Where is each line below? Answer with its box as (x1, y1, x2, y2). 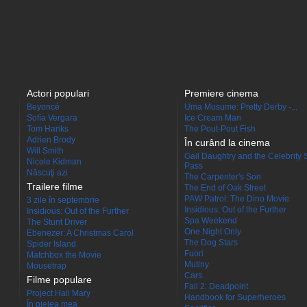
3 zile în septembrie (27, 195, 99, 205)
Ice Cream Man (184, 113, 241, 123)
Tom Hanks (27, 124, 69, 134)
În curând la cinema (184, 137, 270, 148)
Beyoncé (27, 102, 60, 112)
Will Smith (27, 146, 64, 156)
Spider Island (27, 239, 76, 249)
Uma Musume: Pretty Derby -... (184, 102, 297, 112)
